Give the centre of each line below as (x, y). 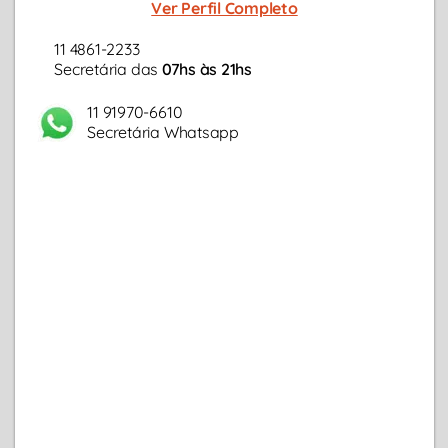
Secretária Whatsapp (163, 131)
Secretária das (108, 69)
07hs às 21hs (206, 69)
